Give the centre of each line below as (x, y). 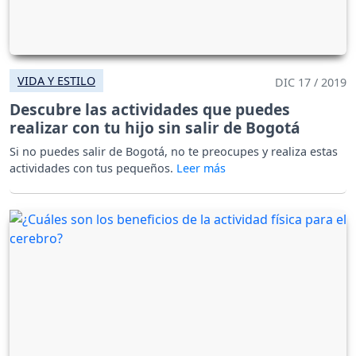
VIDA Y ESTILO (56, 80)
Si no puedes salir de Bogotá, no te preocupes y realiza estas (174, 151)
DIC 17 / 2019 (311, 82)
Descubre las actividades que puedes (150, 109)
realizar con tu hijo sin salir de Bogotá (155, 127)
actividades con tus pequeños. (93, 168)
